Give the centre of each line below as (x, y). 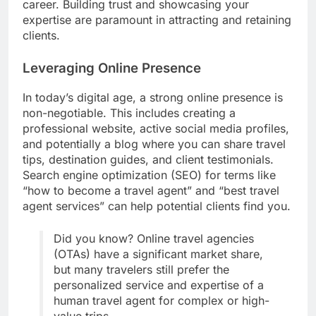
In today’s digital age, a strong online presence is (153, 97)
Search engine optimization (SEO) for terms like (149, 175)
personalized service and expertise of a (159, 285)
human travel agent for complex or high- (162, 300)
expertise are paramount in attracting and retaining (157, 20)
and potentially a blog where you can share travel (154, 144)
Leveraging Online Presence (112, 68)
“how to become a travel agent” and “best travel (151, 190)
